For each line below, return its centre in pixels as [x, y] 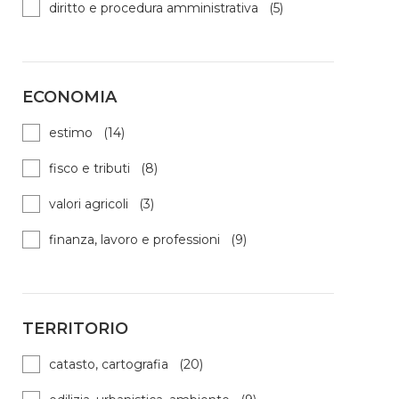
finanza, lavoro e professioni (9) [148, 240]
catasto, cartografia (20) [126, 365]
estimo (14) [87, 133]
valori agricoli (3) [102, 204]
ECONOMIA [69, 98]
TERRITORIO [75, 329]
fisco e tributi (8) [103, 169]
